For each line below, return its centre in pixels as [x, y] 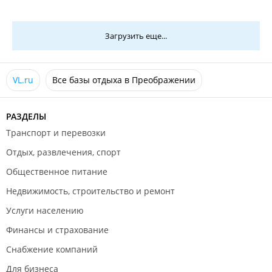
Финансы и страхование [57, 230]
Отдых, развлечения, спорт [63, 152]
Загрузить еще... [136, 36]
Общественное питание [57, 172]
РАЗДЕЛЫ [26, 117]
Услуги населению [45, 211]
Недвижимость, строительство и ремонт [90, 191]
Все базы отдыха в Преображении [124, 80]
